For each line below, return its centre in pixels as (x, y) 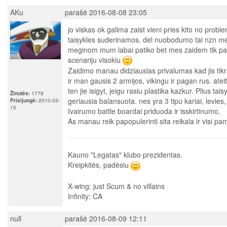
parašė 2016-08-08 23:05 (106, 12)
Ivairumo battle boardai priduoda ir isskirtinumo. (144, 111)
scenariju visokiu (95, 60)
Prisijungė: (24, 100)
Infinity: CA (85, 196)
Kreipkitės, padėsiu (99, 165)
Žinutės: (20, 93)
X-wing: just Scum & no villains (116, 186)
